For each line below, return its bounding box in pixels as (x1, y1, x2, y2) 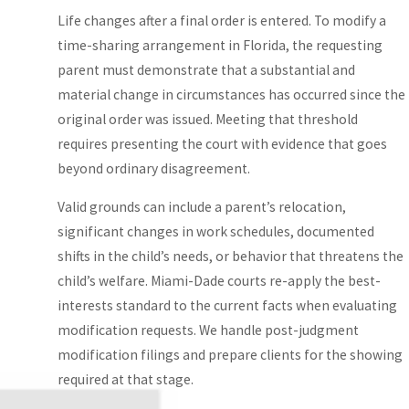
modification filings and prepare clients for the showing (58, 346, 404, 364)
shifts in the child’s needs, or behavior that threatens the (58, 247, 404, 266)
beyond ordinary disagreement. (58, 159, 251, 177)
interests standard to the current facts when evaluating (58, 297, 398, 315)
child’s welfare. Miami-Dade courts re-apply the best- (58, 272, 382, 290)
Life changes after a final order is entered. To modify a (58, 11, 387, 29)
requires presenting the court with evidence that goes (58, 134, 388, 152)
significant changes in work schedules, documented (58, 223, 375, 241)
